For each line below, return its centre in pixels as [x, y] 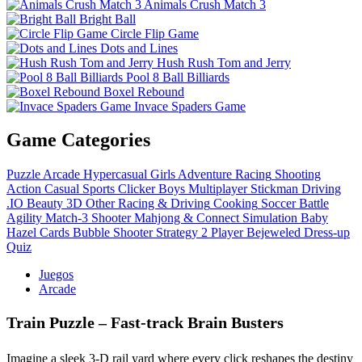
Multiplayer [218, 189]
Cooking [236, 204]
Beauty [45, 204]
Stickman [274, 189]
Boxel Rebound [144, 91]
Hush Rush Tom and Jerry [224, 62]
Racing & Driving [164, 204]
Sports [99, 189]
